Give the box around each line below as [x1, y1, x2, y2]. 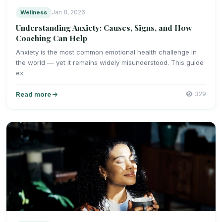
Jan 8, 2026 [52, 9, 86, 16]
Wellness [20, 8, 48, 16]
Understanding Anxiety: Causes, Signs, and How [16, 22, 192, 33]
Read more [16, 90, 53, 99]
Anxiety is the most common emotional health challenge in [16, 48, 197, 56]
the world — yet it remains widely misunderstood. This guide [16, 58, 204, 66]
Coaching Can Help [16, 32, 88, 43]
